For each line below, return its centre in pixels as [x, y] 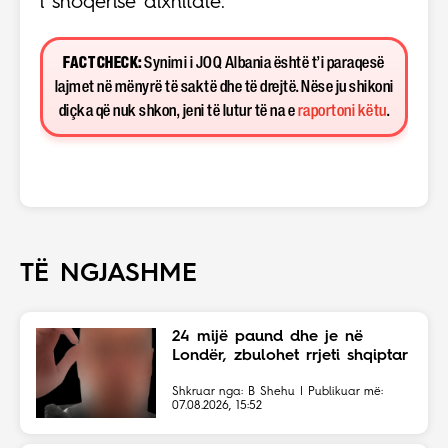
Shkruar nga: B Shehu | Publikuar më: [277, 391]
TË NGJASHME [108, 273]
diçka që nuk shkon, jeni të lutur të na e [178, 111]
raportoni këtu [342, 111]
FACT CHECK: [102, 63]
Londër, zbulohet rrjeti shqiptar [290, 355]
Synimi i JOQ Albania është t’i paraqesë [263, 63]
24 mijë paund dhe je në [267, 336]
